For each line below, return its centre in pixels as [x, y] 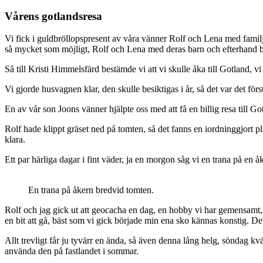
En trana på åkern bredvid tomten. [91, 190]
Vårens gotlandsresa [53, 16]
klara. [15, 140]
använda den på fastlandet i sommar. [72, 251]
